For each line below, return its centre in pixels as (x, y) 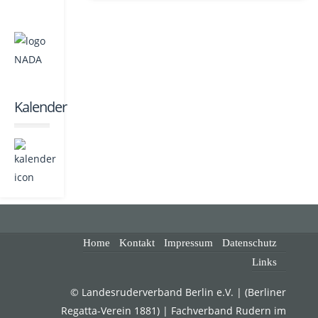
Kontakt (137, 243)
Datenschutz (250, 243)
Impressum (188, 243)
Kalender (40, 107)
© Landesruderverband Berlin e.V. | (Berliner (178, 292)
